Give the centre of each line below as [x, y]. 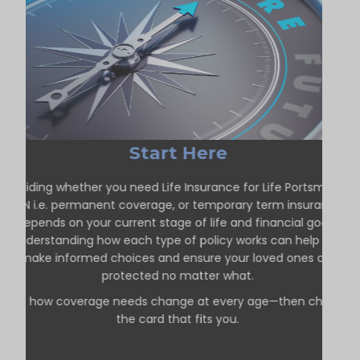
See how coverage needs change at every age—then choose [174, 301]
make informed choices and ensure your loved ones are [174, 258]
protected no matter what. [174, 275]
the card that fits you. [174, 319]
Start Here [174, 153]
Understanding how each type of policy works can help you [174, 240]
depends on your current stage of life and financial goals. [174, 222]
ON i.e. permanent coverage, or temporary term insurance [174, 205]
